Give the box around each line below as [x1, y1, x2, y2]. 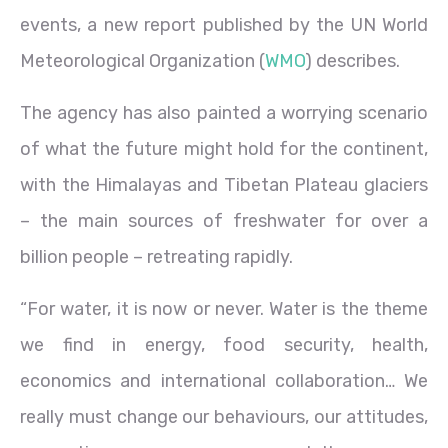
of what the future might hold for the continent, [20, 138, 428, 161]
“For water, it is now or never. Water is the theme [20, 298, 428, 321]
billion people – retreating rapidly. [20, 246, 293, 269]
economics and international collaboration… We [20, 370, 428, 393]
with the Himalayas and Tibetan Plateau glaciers [20, 174, 428, 197]
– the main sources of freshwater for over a [20, 210, 428, 233]
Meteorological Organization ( [20, 50, 265, 73]
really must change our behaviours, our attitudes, [20, 406, 428, 429]
